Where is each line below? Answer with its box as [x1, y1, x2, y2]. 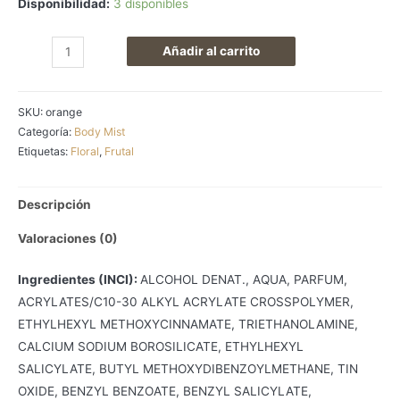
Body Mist [74, 125, 125, 139]
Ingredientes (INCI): [18, 271, 140, 287]
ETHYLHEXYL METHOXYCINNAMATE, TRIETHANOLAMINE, [18, 316, 358, 331]
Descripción [18, 196, 91, 212]
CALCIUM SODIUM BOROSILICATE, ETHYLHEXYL [18, 338, 304, 354]
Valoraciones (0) [18, 231, 118, 246]
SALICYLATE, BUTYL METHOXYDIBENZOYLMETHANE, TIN [18, 361, 358, 376]
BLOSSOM [17, 61, 77, 76]
